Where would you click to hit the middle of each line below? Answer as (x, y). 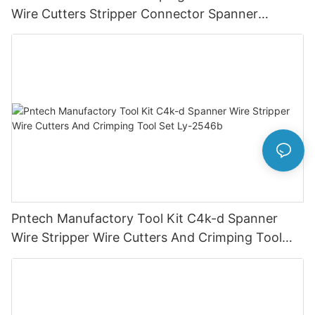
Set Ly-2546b (52, 257)
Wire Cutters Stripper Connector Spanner (135, 13)
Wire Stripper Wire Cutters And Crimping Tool (147, 238)
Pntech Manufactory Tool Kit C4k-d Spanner (144, 219)
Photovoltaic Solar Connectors (103, 32)
